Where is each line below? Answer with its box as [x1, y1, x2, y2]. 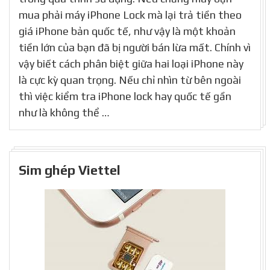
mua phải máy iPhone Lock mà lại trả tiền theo [19, 8, 242, 21]
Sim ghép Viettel [19, 162, 121, 178]
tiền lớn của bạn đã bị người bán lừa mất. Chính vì [19, 40, 251, 54]
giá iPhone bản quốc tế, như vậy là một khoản [19, 24, 236, 37]
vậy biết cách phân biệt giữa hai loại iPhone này [19, 57, 243, 70]
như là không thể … [19, 105, 110, 119]
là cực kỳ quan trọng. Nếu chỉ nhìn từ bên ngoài [19, 73, 241, 86]
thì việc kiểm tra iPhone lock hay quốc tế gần [19, 89, 231, 102]
